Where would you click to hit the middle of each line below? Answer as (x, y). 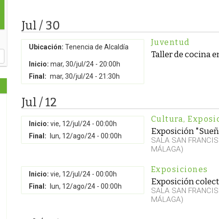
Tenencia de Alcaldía (96, 47)
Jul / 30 (41, 25)
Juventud (171, 42)
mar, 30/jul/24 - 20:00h (85, 64)
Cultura (167, 119)
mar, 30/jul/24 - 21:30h (85, 76)
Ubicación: (46, 47)
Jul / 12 (39, 102)
